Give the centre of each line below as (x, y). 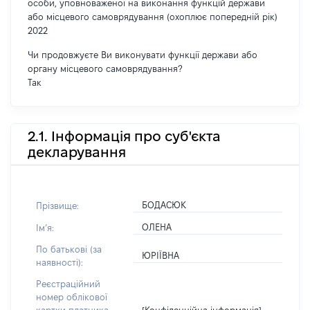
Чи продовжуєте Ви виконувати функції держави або (143, 55)
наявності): (60, 262)
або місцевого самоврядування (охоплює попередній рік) (153, 17)
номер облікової (72, 297)
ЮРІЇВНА (161, 255)
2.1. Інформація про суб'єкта (124, 136)
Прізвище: (57, 205)
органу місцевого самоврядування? (105, 69)
